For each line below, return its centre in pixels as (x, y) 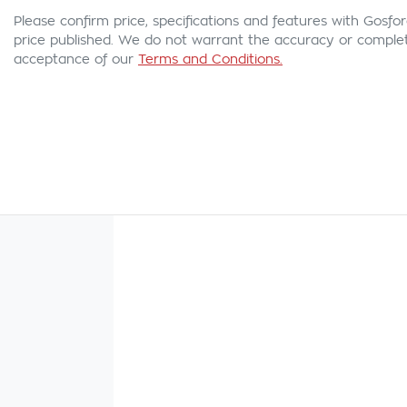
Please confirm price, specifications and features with (189, 21)
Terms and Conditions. (210, 60)
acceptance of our (74, 60)
